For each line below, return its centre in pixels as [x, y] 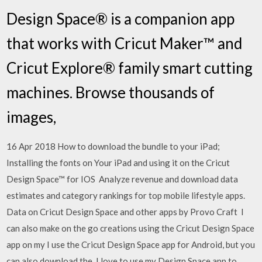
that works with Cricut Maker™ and [125, 43]
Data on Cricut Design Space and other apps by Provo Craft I [125, 212]
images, [33, 117]
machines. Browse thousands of [111, 92]
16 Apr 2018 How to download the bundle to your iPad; [113, 146]
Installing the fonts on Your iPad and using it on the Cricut [118, 163]
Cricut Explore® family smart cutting [130, 68]
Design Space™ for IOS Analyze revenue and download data [123, 179]
